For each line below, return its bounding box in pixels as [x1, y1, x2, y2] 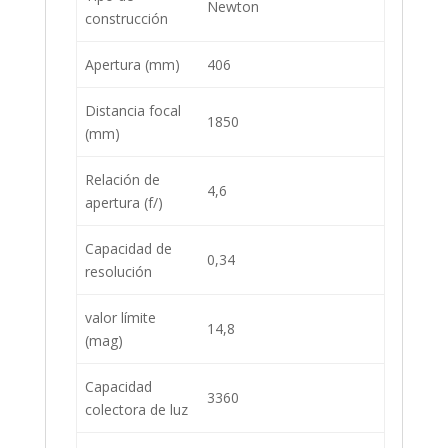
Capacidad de [85, 238, 172, 258]
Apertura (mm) [85, 54, 180, 74]
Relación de [85, 169, 160, 189]
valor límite [85, 307, 156, 327]
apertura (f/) [85, 192, 163, 212]
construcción [85, 8, 168, 28]
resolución [85, 261, 152, 281]
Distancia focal [85, 100, 181, 120]
